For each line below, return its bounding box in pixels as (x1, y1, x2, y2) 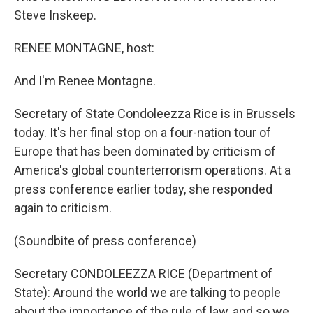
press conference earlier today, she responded (14, 182, 272, 196)
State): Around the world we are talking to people (14, 285, 281, 300)
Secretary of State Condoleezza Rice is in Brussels (14, 106, 296, 121)
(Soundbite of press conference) (14, 233, 196, 248)
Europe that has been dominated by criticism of (14, 144, 276, 159)
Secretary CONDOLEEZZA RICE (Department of (14, 266, 272, 281)
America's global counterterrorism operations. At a (14, 163, 291, 177)
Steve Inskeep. (14, 8, 96, 22)
